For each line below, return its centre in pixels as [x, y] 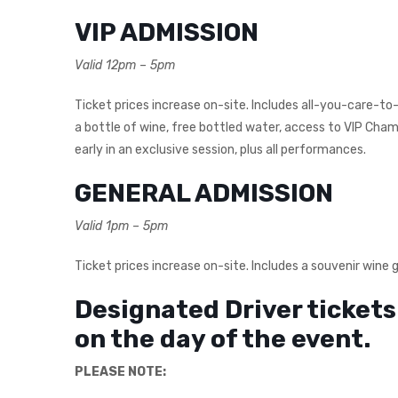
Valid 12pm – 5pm [125, 65]
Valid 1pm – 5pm [121, 226]
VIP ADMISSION [167, 32]
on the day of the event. [223, 338]
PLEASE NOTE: [120, 371]
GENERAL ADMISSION [204, 193]
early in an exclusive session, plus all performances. [220, 149]
